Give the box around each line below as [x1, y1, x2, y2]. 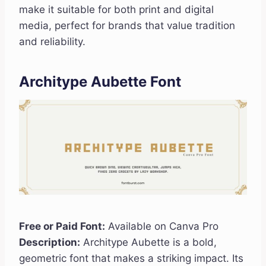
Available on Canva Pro [105, 220, 218, 233]
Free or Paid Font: [19, 220, 105, 233]
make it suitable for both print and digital [19, 4, 214, 16]
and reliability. [19, 36, 85, 48]
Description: [19, 236, 80, 249]
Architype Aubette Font [19, 73, 181, 91]
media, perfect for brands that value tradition [19, 20, 235, 32]
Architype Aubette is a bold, [80, 236, 217, 249]
